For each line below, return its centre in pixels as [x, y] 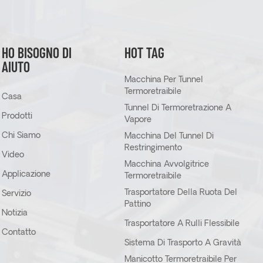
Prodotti [17, 116]
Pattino [137, 204]
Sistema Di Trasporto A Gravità [183, 243]
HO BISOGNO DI [36, 52]
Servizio [16, 194]
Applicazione [26, 174]
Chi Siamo [21, 136]
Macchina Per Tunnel [163, 80]
